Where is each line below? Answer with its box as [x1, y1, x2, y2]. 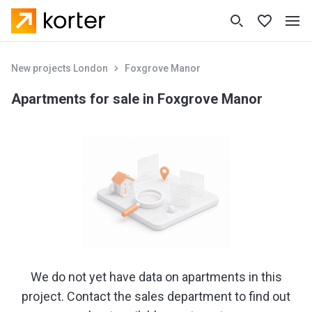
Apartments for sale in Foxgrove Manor [11, 91, 263, 107]
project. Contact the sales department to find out [22, 289, 290, 304]
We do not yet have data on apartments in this [30, 270, 282, 284]
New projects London [11, 63, 108, 74]
